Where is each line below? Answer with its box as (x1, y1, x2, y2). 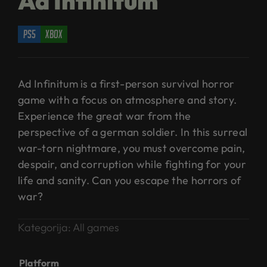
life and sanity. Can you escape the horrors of (18, 173, 241, 187)
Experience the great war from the (18, 108, 191, 123)
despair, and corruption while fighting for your (18, 157, 247, 171)
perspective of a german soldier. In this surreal (18, 125, 248, 139)
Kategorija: (18, 220, 73, 234)
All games (73, 220, 119, 234)
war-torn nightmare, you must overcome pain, (18, 141, 246, 155)
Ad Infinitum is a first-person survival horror (18, 76, 235, 91)
